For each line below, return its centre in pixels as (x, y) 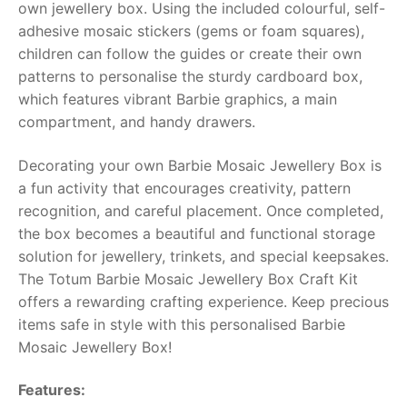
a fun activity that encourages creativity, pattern (184, 188)
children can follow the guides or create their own (190, 53)
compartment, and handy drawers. (137, 121)
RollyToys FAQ (104, 38)
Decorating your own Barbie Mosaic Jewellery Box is (200, 165)
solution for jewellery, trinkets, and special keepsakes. (203, 256)
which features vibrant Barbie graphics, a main (178, 99)
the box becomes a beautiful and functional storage (197, 233)
